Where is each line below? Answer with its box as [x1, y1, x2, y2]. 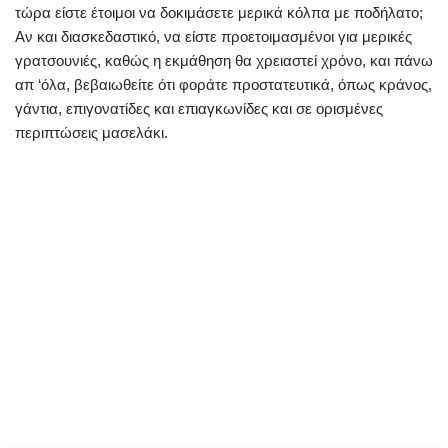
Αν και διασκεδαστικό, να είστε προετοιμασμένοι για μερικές [15, 28, 412, 45]
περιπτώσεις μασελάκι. [15, 124, 168, 141]
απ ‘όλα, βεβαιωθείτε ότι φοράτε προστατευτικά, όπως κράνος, [15, 76, 432, 93]
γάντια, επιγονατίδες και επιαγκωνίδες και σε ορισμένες [15, 100, 383, 117]
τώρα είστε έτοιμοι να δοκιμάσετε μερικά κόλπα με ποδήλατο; [15, 4, 423, 21]
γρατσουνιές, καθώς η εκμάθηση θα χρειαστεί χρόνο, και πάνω [15, 52, 433, 69]
